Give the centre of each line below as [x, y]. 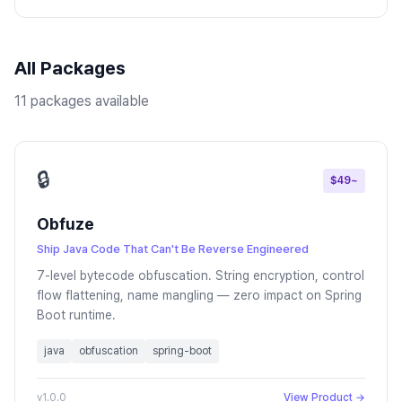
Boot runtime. [76, 315]
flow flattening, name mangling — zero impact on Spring [199, 295]
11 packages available [82, 101]
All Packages [70, 68]
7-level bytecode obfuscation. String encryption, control [201, 275]
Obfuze [66, 224]
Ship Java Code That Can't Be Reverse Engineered [173, 249]
